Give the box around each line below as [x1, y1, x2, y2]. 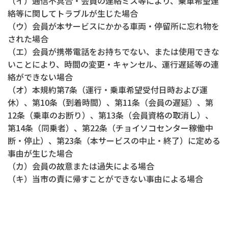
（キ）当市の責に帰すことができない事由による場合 [8, 173, 203, 185]
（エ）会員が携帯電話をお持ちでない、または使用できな [8, 45, 219, 58]
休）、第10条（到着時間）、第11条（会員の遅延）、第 [8, 96, 213, 108]
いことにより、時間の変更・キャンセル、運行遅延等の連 [8, 58, 219, 70]
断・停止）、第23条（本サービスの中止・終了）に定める [8, 134, 220, 147]
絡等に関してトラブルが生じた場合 [8, 7, 138, 19]
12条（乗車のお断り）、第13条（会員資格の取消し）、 [8, 109, 213, 121]
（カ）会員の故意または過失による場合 [8, 160, 154, 172]
